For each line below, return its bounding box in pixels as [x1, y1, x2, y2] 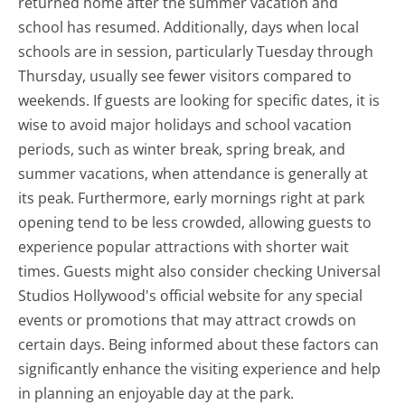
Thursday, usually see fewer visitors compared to [18, 65, 353, 86]
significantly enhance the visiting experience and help [18, 358, 381, 379]
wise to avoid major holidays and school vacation [18, 114, 353, 135]
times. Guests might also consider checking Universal [18, 260, 381, 281]
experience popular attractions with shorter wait [18, 236, 350, 257]
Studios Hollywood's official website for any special [18, 285, 363, 306]
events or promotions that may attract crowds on [18, 309, 357, 330]
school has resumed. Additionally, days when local [18, 16, 360, 37]
